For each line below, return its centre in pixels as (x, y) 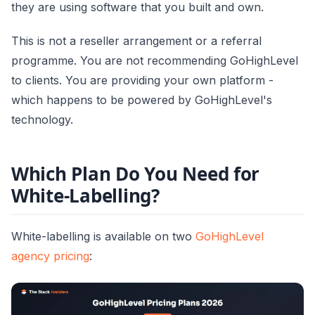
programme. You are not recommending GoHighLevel (155, 60)
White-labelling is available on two (103, 236)
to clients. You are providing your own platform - (142, 80)
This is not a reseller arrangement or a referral (136, 41)
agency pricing (50, 256)
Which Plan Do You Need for (136, 174)
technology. (42, 120)
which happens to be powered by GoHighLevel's (142, 100)
